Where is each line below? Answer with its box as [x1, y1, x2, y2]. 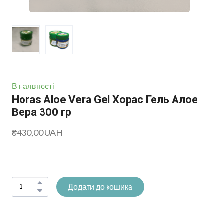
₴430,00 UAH [12, 127, 63, 138]
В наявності [12, 81, 54, 90]
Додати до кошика [68, 181, 132, 191]
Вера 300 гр [12, 106, 71, 118]
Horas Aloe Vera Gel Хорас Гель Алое [12, 93, 198, 106]
